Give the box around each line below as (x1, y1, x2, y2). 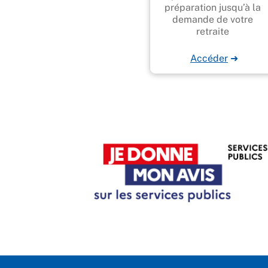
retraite (196, 25, 229, 37)
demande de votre (172, 13, 253, 25)
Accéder (190, 52, 228, 64)
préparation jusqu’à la (165, 1, 261, 13)
